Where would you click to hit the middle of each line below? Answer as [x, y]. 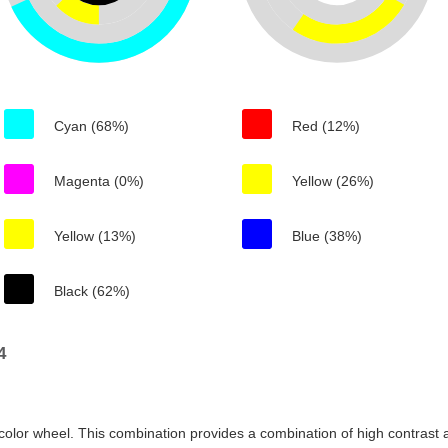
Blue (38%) [327, 236]
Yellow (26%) [333, 181]
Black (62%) [92, 291]
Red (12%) [326, 126]
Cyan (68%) [91, 126]
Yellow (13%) [95, 236]
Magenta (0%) [99, 181]
